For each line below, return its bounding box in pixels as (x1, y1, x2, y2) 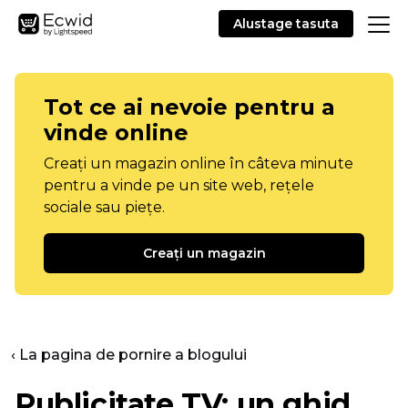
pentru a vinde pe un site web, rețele (44, 177, 314, 194)
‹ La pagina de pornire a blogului (11, 346, 247, 363)
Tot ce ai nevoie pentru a (44, 94, 335, 120)
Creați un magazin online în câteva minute (44, 155, 353, 172)
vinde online (44, 119, 189, 146)
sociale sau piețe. (44, 199, 165, 216)
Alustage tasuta (233, 15, 339, 32)
